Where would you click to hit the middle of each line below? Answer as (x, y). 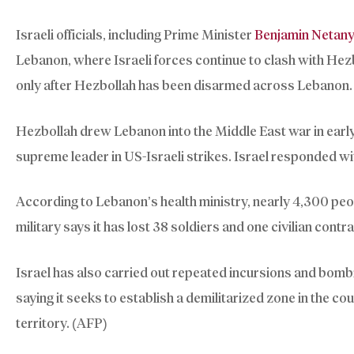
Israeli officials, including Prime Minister (135, 35)
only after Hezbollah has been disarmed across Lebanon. (184, 86)
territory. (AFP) (62, 323)
